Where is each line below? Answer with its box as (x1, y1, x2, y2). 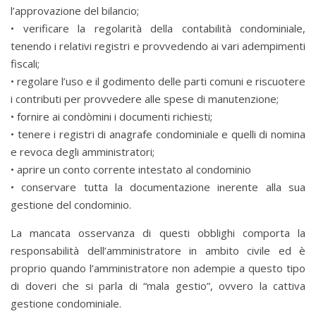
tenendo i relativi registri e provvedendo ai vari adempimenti (11, 39, 305, 54)
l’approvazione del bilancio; (11, 4, 139, 18)
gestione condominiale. (11, 296, 121, 311)
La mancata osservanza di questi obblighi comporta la (11, 226, 305, 241)
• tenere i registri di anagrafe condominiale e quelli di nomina (11, 127, 305, 142)
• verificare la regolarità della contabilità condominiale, (11, 21, 305, 36)
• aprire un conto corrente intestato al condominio (11, 162, 251, 177)
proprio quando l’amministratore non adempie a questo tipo (11, 261, 305, 276)
